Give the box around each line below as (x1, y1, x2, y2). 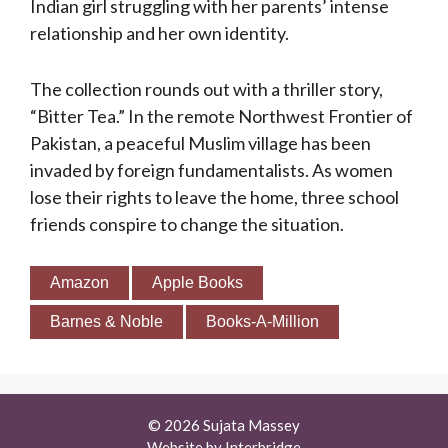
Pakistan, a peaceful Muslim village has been (30, 131, 371, 154)
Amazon (50, 274, 109, 292)
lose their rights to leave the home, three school (30, 185, 399, 208)
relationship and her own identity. (30, 21, 289, 44)
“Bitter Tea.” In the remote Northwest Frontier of (30, 104, 413, 127)
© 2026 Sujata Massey (148, 416, 300, 435)
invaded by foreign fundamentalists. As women (30, 158, 393, 181)
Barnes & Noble (50, 313, 163, 331)
